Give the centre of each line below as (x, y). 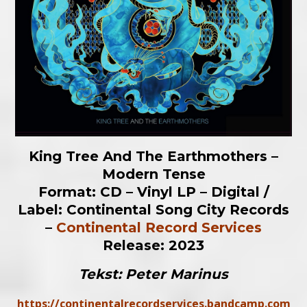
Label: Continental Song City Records (153, 210)
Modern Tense (153, 174)
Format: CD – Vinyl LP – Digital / (153, 192)
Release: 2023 (153, 246)
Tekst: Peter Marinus (153, 274)
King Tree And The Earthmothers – (153, 157)
